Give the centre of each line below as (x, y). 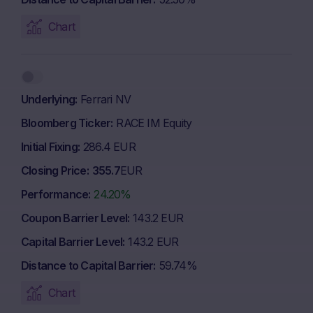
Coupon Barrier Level (74, 218)
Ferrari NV (106, 99)
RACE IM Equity (154, 123)
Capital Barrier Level (72, 242)
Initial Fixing (49, 147)
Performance (55, 194)
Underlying (48, 99)
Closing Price (54, 170)
